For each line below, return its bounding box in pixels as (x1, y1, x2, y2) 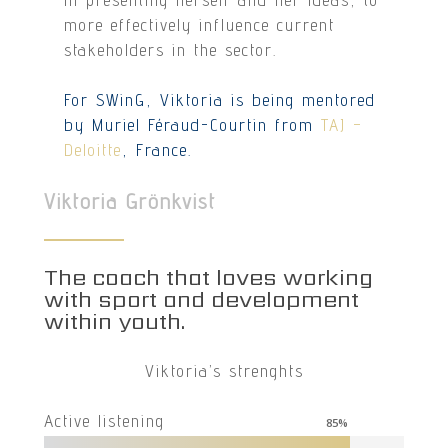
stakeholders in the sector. (64, 39, 278, 60)
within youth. (43, 304, 185, 337)
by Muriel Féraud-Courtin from (64, 115, 322, 135)
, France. (122, 140, 193, 160)
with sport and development (43, 282, 359, 315)
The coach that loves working (43, 260, 373, 293)
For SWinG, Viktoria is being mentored (64, 90, 377, 110)
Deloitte (64, 140, 123, 160)
